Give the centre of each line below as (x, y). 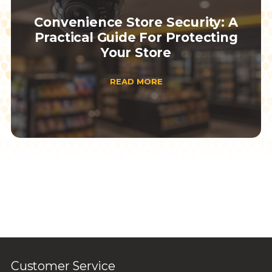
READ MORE (136, 82)
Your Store (136, 52)
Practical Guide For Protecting (136, 37)
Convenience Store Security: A (136, 22)
